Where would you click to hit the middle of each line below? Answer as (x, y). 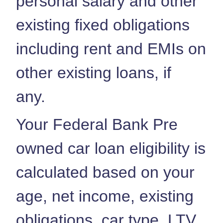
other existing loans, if (94, 72)
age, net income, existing (105, 196)
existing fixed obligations (103, 25)
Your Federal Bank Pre (97, 124)
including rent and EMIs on (111, 49)
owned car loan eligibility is (111, 148)
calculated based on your (105, 172)
